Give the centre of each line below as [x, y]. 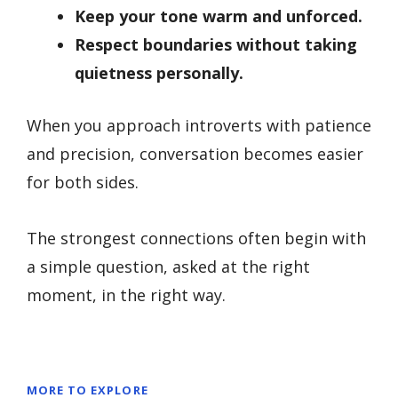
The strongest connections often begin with [196, 238]
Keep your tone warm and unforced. [219, 16]
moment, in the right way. [126, 295]
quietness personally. [159, 73]
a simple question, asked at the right [168, 266]
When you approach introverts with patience [199, 126]
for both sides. [83, 183]
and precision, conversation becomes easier [195, 154]
